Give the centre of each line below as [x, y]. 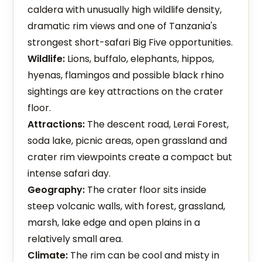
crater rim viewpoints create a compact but [130, 157]
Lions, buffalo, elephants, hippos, [140, 59]
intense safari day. [69, 173]
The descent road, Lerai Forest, [157, 124]
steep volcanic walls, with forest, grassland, [127, 206]
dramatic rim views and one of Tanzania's [123, 26]
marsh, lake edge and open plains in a [114, 223]
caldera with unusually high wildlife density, [125, 10]
